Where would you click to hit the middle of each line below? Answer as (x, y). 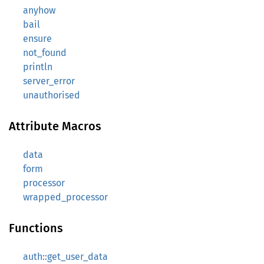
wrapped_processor (65, 197)
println (38, 67)
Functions (36, 228)
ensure (37, 39)
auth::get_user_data (65, 257)
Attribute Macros (55, 126)
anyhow (39, 10)
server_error (49, 81)
